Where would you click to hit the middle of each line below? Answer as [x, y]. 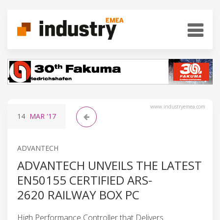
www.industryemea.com [178, 106]
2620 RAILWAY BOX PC [78, 194]
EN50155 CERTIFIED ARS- [85, 180]
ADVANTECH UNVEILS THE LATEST [110, 165]
